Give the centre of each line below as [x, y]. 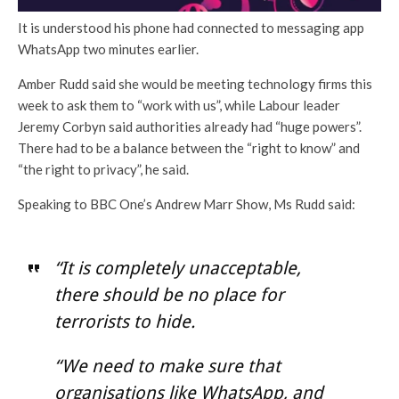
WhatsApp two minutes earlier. [108, 49]
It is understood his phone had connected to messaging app [191, 28]
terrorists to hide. [124, 322]
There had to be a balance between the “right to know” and [189, 148]
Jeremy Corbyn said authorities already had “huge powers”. [190, 127]
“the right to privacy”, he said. [103, 170]
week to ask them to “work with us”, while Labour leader [179, 106]
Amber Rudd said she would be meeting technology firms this [195, 84]
